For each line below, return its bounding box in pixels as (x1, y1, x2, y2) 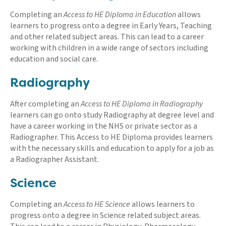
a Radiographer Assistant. (10, 153, 99, 165)
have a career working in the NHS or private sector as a (10, 120, 197, 132)
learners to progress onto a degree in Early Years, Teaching (10, 20, 212, 31)
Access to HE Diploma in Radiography (81, 98, 203, 109)
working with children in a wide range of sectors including (10, 42, 208, 53)
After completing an (10, 98, 81, 109)
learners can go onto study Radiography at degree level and (10, 109, 214, 121)
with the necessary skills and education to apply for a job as (10, 142, 214, 154)
